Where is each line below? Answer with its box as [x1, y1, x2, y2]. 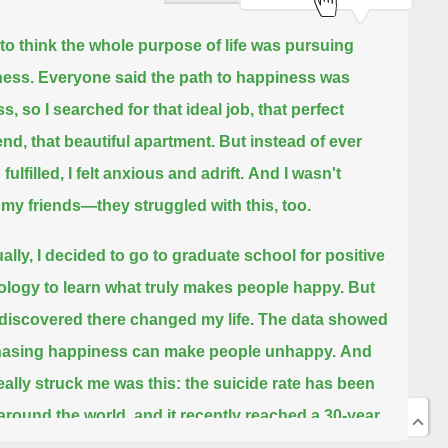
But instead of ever [218, 133, 362, 151]
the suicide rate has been [184, 375, 375, 393]
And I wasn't [247, 165, 341, 183]
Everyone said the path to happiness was [37, 69, 350, 87]
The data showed [257, 311, 388, 329]
